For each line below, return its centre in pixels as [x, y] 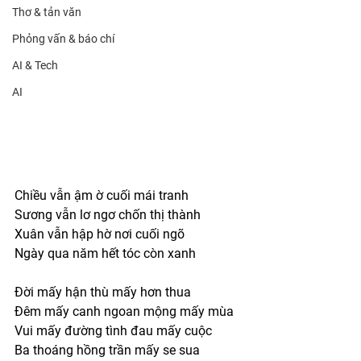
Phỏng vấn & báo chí [63, 39]
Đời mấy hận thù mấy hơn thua [103, 292]
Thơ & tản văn [47, 12]
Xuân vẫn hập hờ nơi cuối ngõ [101, 234]
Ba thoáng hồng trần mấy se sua [107, 350]
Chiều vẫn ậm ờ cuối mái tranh [102, 195]
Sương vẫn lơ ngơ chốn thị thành [108, 214]
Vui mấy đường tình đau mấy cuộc [113, 330]
